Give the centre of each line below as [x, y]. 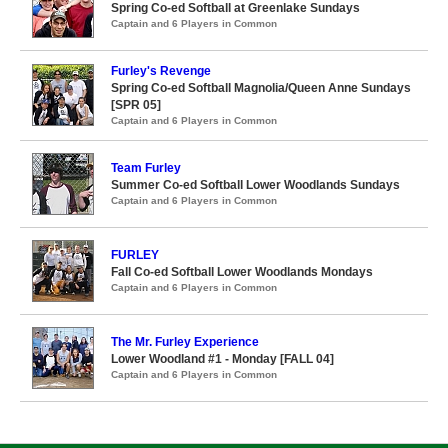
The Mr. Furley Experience [185, 341]
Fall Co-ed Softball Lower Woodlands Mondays [242, 271]
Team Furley [146, 167]
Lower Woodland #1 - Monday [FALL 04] [222, 358]
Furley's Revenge [161, 70]
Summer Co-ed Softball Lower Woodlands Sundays [255, 184]
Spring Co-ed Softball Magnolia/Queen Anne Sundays [261, 87]
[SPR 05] [136, 104]
